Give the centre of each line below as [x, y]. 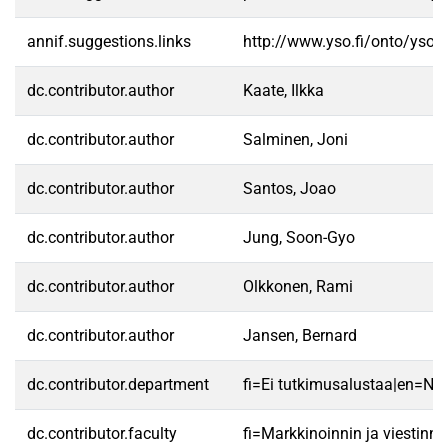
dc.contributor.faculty [102, 433]
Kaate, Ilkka [283, 90]
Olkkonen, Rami [298, 286]
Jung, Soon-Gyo [299, 237]
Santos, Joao [289, 188]
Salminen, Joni [295, 139]
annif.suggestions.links [109, 41]
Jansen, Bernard [300, 335]
